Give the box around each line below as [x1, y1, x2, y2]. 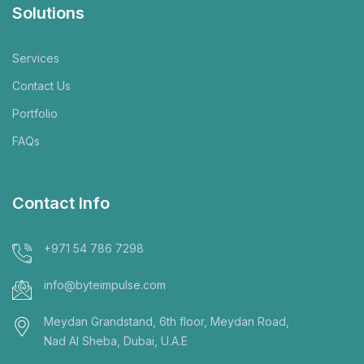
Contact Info [12, 193, 110, 213]
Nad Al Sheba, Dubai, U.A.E [44, 333, 188, 348]
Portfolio [12, 106, 58, 120]
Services [12, 50, 59, 65]
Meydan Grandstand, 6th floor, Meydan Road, [44, 314, 289, 328]
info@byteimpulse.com [44, 277, 166, 292]
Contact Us [12, 78, 71, 93]
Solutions [12, 2, 84, 23]
